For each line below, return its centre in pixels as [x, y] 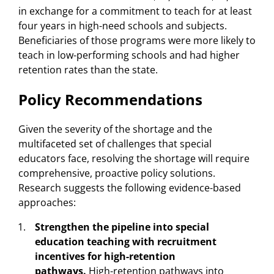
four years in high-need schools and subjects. [123, 25]
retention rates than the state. [88, 69]
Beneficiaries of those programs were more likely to [137, 40]
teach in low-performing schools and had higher [129, 55]
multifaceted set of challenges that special [115, 143]
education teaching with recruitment [126, 241]
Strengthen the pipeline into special [122, 227]
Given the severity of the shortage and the [115, 129]
